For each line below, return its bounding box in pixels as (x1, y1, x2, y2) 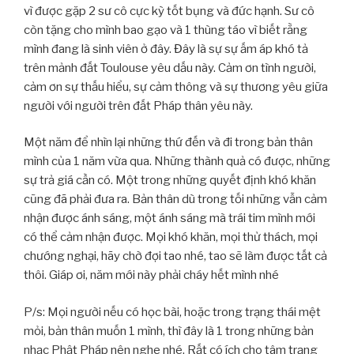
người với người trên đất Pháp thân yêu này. (24, 98, 253, 113)
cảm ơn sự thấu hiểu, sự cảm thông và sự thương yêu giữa (24, 79, 328, 94)
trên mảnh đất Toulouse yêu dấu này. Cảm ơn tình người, (24, 60, 316, 75)
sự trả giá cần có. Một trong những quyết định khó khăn (24, 173, 316, 188)
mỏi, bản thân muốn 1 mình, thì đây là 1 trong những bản (24, 323, 314, 338)
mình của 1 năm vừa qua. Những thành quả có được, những (24, 154, 330, 169)
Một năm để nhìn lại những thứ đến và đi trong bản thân (24, 135, 313, 150)
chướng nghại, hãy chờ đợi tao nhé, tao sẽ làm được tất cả (24, 249, 327, 264)
